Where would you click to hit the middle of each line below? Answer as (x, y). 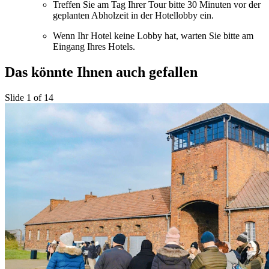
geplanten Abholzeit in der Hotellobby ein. (133, 15)
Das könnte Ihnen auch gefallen (101, 72)
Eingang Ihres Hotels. (94, 46)
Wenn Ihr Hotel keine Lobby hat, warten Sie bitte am (153, 35)
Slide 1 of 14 (29, 97)
